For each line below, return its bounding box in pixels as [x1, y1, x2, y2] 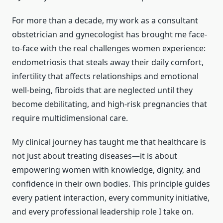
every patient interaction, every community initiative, [12, 192, 210, 204]
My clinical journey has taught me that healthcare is [12, 136, 206, 148]
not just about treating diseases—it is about [12, 150, 177, 162]
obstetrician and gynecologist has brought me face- [12, 29, 207, 40]
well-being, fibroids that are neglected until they [12, 85, 193, 96]
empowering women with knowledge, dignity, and [12, 164, 201, 176]
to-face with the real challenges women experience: [12, 43, 206, 54]
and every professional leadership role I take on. [12, 206, 194, 218]
